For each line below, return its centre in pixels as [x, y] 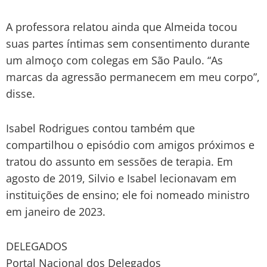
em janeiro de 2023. [56, 211]
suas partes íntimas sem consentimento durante [128, 43]
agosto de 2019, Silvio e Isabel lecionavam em [121, 178]
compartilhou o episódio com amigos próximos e [130, 145]
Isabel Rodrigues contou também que [100, 128]
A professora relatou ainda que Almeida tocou [122, 27]
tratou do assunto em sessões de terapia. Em [119, 161]
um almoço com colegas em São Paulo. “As [114, 60]
